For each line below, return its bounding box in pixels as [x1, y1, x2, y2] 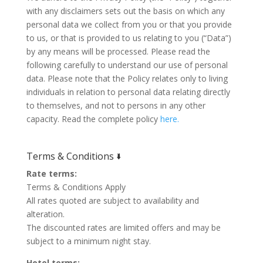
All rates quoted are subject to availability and [26, 195, 199, 206]
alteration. [26, 208, 65, 220]
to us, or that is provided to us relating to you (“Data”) [26, 32, 231, 43]
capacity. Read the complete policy [26, 113, 160, 124]
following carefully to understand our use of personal [26, 59, 228, 70]
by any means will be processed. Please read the [26, 46, 210, 57]
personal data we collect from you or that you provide [26, 19, 232, 30]
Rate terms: [26, 168, 77, 179]
